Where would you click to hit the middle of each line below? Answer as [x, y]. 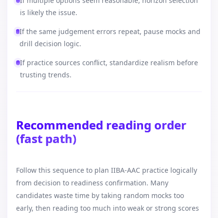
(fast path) [46, 138]
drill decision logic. [51, 44]
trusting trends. [45, 75]
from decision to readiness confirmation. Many [92, 183]
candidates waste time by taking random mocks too [100, 195]
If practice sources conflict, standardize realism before [109, 63]
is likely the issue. [48, 12]
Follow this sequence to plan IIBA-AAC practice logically [107, 170]
